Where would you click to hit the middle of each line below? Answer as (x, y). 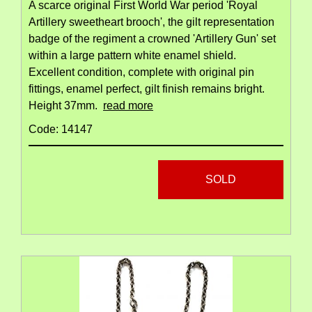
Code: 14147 (61, 130)
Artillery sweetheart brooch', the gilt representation (151, 22)
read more (128, 106)
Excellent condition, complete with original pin (141, 72)
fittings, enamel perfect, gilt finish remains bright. (147, 89)
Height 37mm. (66, 106)
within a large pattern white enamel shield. (132, 56)
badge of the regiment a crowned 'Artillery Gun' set (152, 39)
